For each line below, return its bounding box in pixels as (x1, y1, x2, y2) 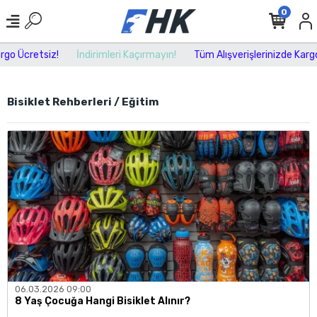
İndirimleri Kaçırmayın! (62, 48, 162, 61)
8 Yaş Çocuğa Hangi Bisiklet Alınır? (15, 295, 190, 307)
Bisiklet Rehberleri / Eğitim (7, 95, 158, 108)
